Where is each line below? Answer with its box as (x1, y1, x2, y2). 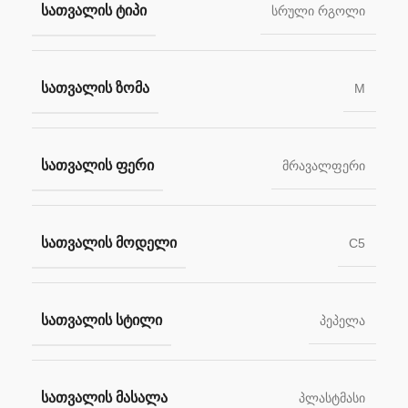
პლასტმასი (299, 391, 365, 406)
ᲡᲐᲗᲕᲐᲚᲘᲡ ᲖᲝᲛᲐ (41, 80, 149, 97)
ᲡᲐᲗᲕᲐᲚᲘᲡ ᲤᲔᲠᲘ (41, 158, 154, 174)
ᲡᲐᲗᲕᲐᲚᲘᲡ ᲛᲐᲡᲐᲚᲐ (41, 390, 168, 406)
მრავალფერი (282, 158, 365, 174)
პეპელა (320, 313, 365, 329)
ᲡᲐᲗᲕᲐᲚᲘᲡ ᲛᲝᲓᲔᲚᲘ (41, 235, 177, 251)
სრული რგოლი (271, 4, 365, 19)
